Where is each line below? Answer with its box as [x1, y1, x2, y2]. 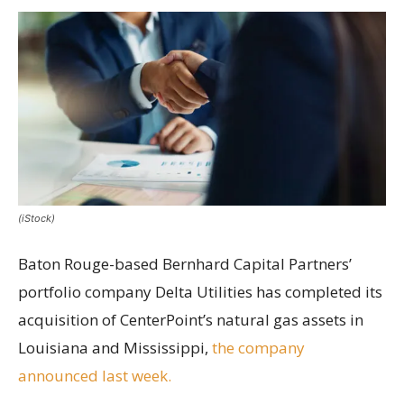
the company [212, 336, 305, 358]
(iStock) [18, 211, 55, 225]
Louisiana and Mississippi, [18, 336, 212, 358]
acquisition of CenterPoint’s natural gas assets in [18, 308, 363, 330]
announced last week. [18, 364, 171, 386]
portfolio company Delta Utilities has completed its [18, 280, 382, 302]
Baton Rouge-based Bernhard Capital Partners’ [18, 252, 352, 274]
